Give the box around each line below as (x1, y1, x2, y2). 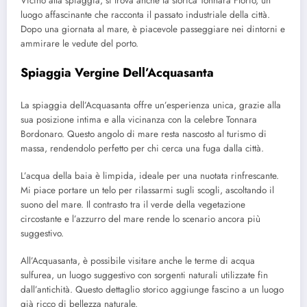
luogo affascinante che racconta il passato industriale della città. (21, 8, 270, 22)
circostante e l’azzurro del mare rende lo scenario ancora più (21, 212, 260, 225)
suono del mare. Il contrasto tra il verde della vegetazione (21, 197, 245, 211)
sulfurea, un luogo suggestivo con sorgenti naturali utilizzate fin (21, 269, 268, 282)
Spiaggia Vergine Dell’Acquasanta (21, 64, 214, 82)
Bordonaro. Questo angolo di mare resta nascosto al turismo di (21, 127, 267, 140)
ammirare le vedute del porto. (21, 37, 138, 51)
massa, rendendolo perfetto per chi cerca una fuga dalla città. (21, 141, 264, 155)
